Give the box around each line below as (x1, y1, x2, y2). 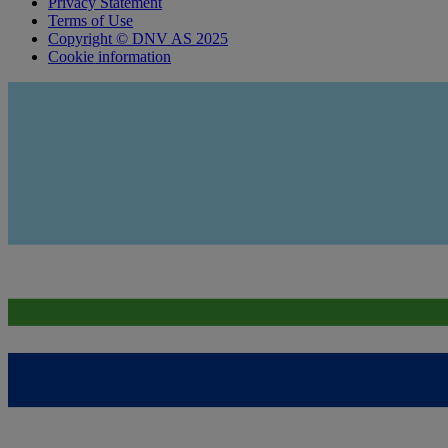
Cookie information (48, 47, 171, 65)
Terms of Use (48, 11, 133, 29)
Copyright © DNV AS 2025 (48, 29, 228, 47)
